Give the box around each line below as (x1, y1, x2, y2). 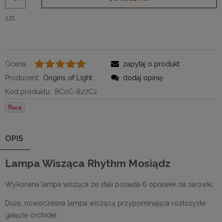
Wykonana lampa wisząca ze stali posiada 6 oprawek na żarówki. (5, 180, 214, 188)
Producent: (5, 73, 40, 82)
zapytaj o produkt (123, 59, 179, 68)
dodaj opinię (123, 73, 163, 82)
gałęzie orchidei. (5, 211, 58, 219)
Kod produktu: (5, 87, 51, 96)
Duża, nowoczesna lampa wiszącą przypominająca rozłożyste (5, 199, 206, 207)
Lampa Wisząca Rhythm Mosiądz (5, 157, 170, 170)
